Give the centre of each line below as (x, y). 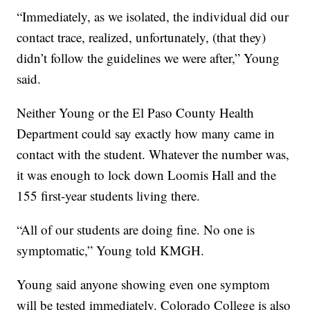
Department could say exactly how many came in (146, 134)
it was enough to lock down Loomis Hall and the (147, 175)
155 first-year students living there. (109, 196)
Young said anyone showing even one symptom (144, 284)
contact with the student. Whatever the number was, (153, 154)
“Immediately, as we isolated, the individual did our (153, 17)
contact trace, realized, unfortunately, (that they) (142, 37)
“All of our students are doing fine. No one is (136, 230)
